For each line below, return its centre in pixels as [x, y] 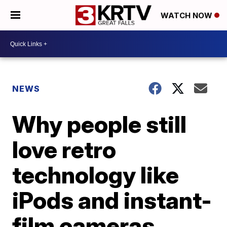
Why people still [100, 124]
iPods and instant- [112, 200]
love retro [64, 149]
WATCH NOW [187, 16]
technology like [96, 175]
